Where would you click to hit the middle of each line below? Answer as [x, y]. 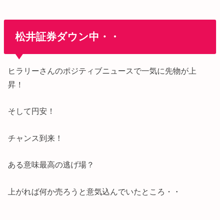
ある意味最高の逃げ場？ [51, 165]
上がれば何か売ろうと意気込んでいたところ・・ [95, 191]
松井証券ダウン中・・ [67, 36]
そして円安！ [32, 111]
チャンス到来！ [36, 138]
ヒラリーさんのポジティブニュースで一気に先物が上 [102, 71]
